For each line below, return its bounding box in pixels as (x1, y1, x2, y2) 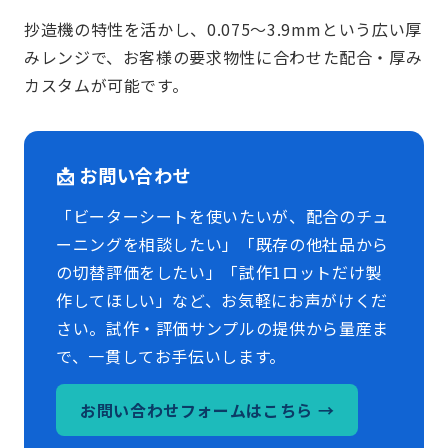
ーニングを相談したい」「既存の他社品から (56, 231, 389, 256)
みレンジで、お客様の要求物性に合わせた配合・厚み (24, 44, 423, 69)
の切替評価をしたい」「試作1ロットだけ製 (56, 259, 382, 284)
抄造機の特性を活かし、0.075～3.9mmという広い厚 (24, 16, 422, 41)
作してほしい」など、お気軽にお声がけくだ (56, 287, 388, 312)
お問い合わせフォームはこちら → (80, 397, 335, 422)
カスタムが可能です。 (24, 72, 189, 97)
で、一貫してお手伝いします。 (56, 343, 286, 368)
